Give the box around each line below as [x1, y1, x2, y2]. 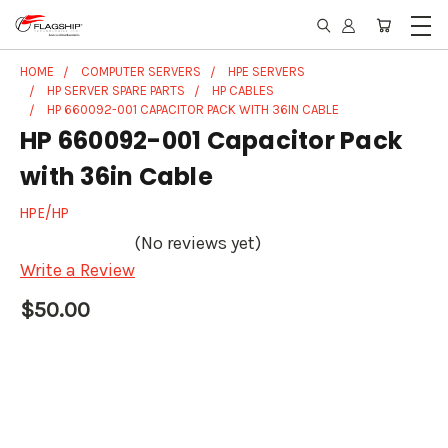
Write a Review [20, 259, 135, 282]
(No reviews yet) [134, 232, 261, 255]
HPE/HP [20, 203, 70, 223]
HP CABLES [212, 83, 274, 98]
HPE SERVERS [228, 64, 305, 79]
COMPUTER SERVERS [81, 64, 201, 79]
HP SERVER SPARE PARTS [47, 83, 185, 98]
